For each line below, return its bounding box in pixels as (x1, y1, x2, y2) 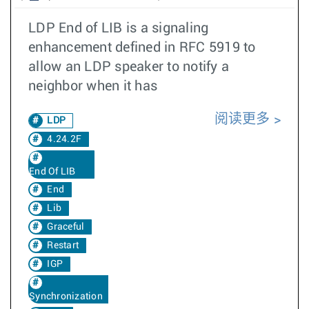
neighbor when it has (28, 79, 157, 93)
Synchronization (29, 292, 103, 301)
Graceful (47, 222, 85, 232)
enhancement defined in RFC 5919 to (28, 41, 256, 54)
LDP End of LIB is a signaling (28, 21, 209, 35)
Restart (47, 241, 79, 250)
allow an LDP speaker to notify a (28, 60, 229, 74)
